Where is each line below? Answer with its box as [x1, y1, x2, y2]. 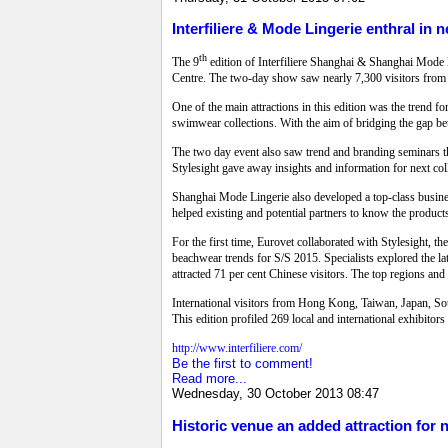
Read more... [172, 371, 247, 387]
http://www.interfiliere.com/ [172, 341, 302, 356]
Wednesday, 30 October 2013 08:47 [172, 386, 379, 402]
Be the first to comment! [172, 356, 313, 372]
